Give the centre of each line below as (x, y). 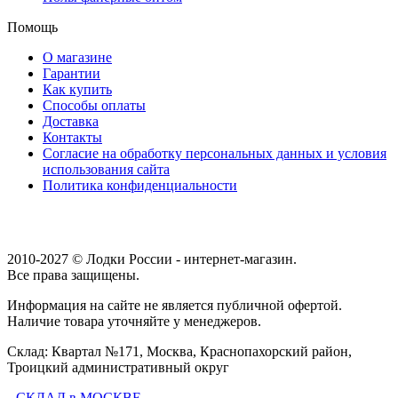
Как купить (77, 90)
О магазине (77, 58)
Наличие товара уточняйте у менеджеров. (134, 322)
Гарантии (72, 74)
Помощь (32, 28)
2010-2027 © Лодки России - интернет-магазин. (152, 259)
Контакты (72, 138)
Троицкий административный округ (118, 368)
